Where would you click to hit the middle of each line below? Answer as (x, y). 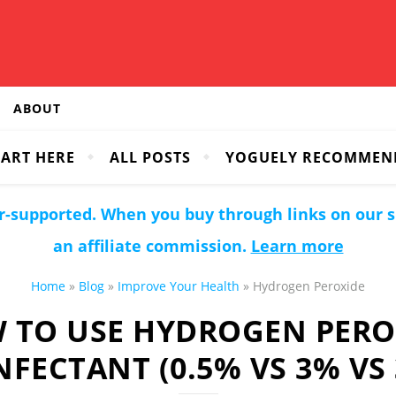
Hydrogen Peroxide (309, 286)
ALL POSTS (150, 157)
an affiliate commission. (152, 245)
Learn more (297, 245)
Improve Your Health (179, 286)
